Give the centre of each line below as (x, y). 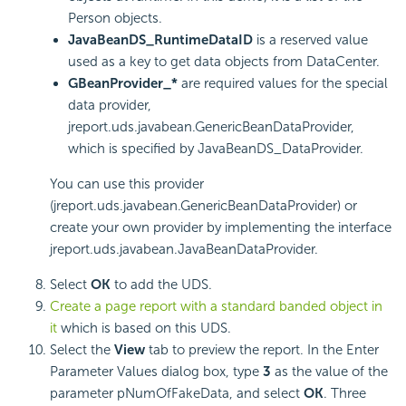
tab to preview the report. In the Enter (262, 349)
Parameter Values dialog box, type (156, 371)
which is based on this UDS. (144, 328)
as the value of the (329, 371)
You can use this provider (127, 184)
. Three (345, 393)
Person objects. (115, 18)
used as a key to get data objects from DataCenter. (224, 61)
